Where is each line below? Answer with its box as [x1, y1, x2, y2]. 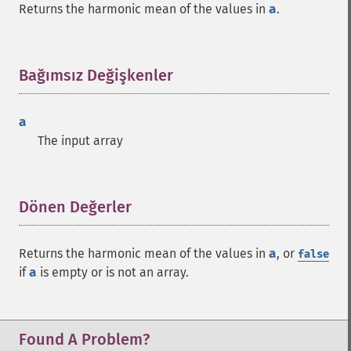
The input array [38, 133, 123, 148]
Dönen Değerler [19, 197, 132, 216]
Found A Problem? [19, 330, 150, 349]
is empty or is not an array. [37, 265, 189, 280]
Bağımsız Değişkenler [19, 66, 173, 85]
